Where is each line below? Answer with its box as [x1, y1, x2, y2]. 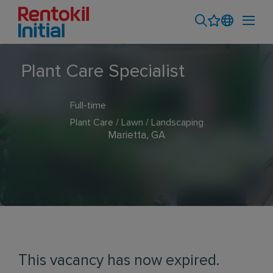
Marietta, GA [108, 130, 165, 141]
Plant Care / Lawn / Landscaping [69, 118, 204, 127]
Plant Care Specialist [21, 62, 185, 80]
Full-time [69, 101, 106, 110]
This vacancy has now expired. [18, 253, 219, 268]
